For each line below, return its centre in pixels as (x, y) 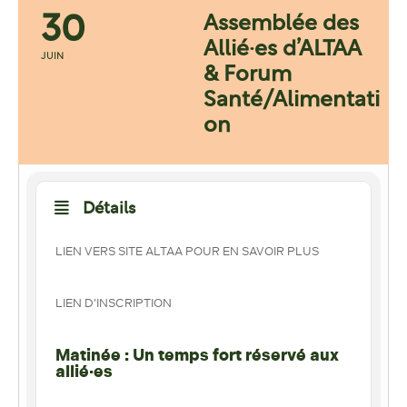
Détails (109, 209)
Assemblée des (281, 24)
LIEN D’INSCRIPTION (114, 303)
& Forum (248, 75)
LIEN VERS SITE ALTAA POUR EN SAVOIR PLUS (187, 251)
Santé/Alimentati (292, 100)
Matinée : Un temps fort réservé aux (197, 355)
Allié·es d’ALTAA (282, 50)
